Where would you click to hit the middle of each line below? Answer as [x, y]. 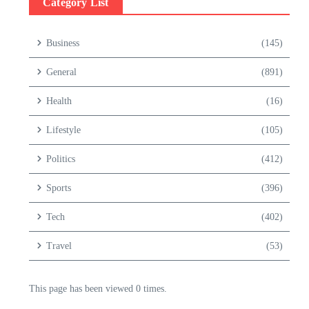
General [61, 72]
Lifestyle [63, 130]
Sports [59, 188]
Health [59, 101]
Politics [61, 159]
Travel [59, 246]
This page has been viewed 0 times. [98, 288]
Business [63, 43]
